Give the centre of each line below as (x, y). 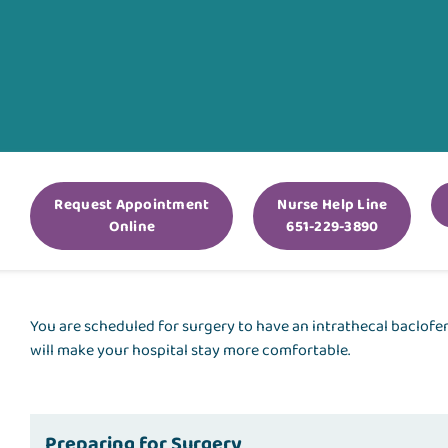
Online (132, 227)
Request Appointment (132, 205)
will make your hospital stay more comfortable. (190, 351)
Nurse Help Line (332, 205)
